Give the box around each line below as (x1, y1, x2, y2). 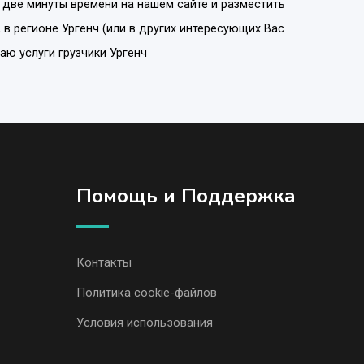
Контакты (76, 254, 132, 270)
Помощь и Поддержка (76, 182, 296, 209)
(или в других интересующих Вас (99, 21, 284, 36)
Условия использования (76, 314, 213, 330)
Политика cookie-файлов (76, 284, 217, 300)
